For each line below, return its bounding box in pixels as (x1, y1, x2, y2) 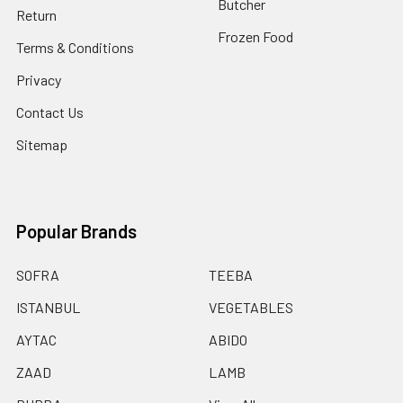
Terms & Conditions (16, 38, 134, 56)
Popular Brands (16, 219, 137, 242)
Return (16, 5, 57, 23)
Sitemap (16, 135, 67, 153)
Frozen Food (218, 27, 293, 45)
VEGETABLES (209, 298, 293, 316)
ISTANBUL (16, 298, 80, 316)
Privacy (16, 70, 61, 88)
